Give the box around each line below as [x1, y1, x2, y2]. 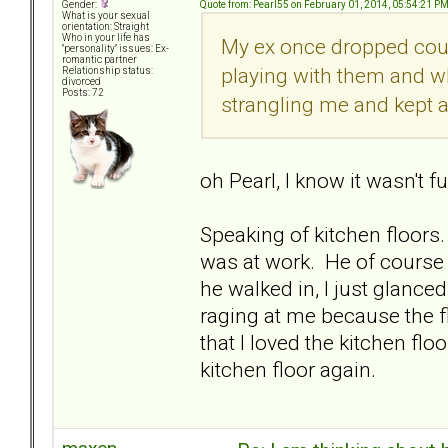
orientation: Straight [62, 21, 149, 33]
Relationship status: [62, 65, 153, 77]
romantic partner [62, 54, 137, 66]
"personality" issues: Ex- [62, 43, 169, 55]
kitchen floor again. [200, 356, 391, 382]
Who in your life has [62, 32, 150, 44]
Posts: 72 [62, 87, 104, 99]
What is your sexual [62, 10, 150, 22]
